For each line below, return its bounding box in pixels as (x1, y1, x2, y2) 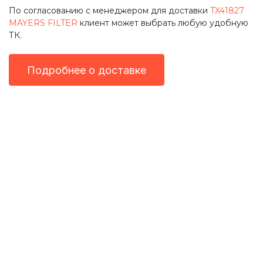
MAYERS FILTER (9, 18, 77, 28)
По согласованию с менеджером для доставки (9, 5, 210, 16)
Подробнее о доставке (27, 63, 146, 76)
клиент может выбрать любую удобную (77, 18, 248, 28)
